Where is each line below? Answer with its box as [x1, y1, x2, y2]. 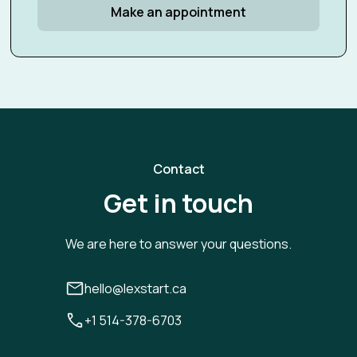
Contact [152, 160, 205, 178]
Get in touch [104, 186, 253, 221]
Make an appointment [111, 3, 246, 21]
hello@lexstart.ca [84, 280, 186, 297]
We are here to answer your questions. [65, 235, 292, 253]
